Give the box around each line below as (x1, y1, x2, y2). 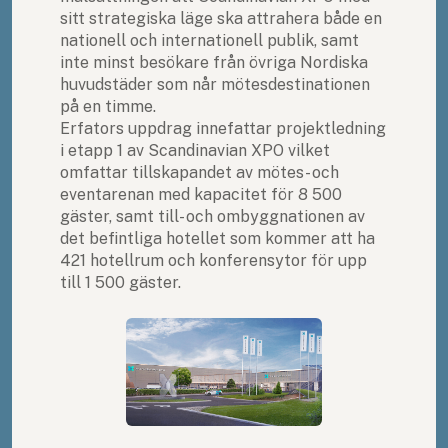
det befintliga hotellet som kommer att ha (60, 229, 375, 249)
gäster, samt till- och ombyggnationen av (60, 207, 365, 227)
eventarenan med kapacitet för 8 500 (60, 185, 342, 205)
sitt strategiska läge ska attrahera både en (60, 9, 382, 29)
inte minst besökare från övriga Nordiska (60, 53, 368, 73)
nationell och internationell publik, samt (60, 31, 359, 51)
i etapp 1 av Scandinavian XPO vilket (60, 141, 330, 161)
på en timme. (60, 97, 156, 117)
